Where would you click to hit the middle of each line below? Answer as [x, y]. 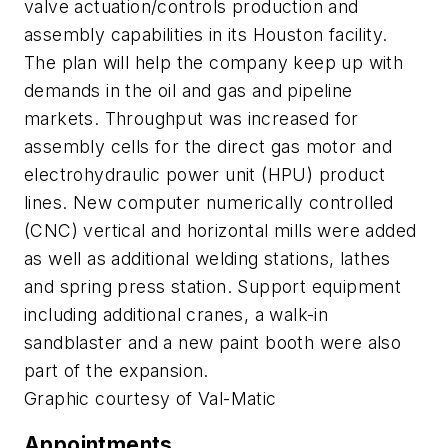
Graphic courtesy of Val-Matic [150, 399]
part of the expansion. [116, 371]
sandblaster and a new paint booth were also [213, 343]
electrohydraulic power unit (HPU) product [205, 175]
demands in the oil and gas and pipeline [188, 91]
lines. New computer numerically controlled [209, 203]
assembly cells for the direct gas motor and [208, 147]
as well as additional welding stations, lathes [207, 259]
